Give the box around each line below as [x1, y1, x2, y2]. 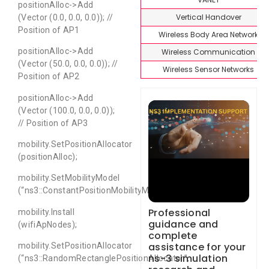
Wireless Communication [162, 46, 255, 57]
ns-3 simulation [148, 251, 228, 265]
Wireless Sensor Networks [163, 64, 254, 74]
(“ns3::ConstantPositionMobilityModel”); [18, 186, 175, 196]
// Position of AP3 [18, 118, 88, 128]
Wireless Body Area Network [159, 29, 258, 40]
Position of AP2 [18, 71, 80, 82]
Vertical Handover [175, 11, 241, 22]
